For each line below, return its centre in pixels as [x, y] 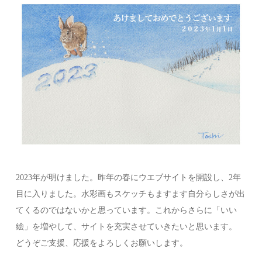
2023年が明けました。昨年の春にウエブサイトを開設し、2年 [129, 177]
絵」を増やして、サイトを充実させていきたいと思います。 [127, 226]
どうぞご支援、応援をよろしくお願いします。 [102, 243]
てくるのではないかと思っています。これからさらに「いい [127, 210]
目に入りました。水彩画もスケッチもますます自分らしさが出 [131, 194]
